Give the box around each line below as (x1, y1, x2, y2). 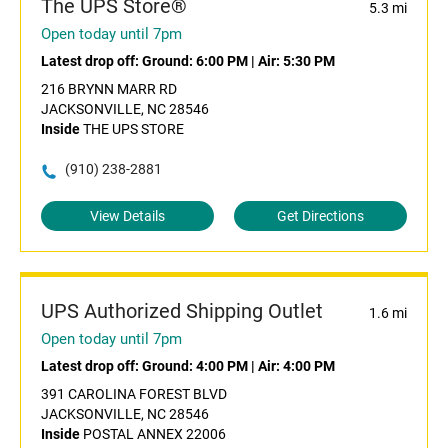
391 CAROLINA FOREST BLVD (41, 386, 227, 403)
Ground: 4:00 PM (142, 358, 248, 375)
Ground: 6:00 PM (142, 53, 248, 70)
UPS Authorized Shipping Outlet (41, 299, 323, 324)
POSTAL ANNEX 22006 (80, 426, 226, 443)
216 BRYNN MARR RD (41, 81, 177, 98)
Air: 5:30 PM (258, 53, 335, 70)
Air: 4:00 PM (258, 358, 335, 375)
